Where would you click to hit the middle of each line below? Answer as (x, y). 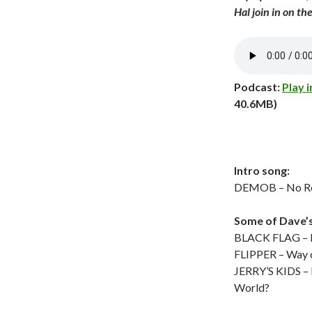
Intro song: (262, 170)
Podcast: (258, 87)
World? (252, 287)
